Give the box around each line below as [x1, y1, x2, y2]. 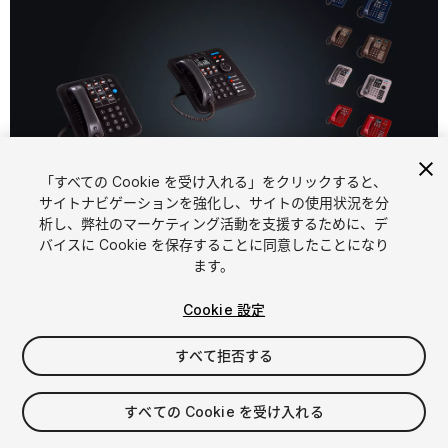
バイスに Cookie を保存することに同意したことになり [38, 236, 389, 253]
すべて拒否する [174, 347, 274, 364]
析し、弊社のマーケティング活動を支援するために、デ [39, 215, 389, 232]
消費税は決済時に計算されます [10, 423, 206, 441]
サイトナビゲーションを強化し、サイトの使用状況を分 [38, 194, 389, 211]
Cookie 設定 [182, 301, 266, 318]
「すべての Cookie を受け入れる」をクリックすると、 [40, 173, 388, 190]
